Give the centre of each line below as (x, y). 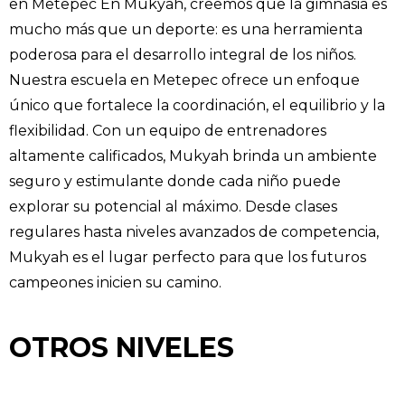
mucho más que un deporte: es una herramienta (186, 29)
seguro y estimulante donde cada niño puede (175, 181)
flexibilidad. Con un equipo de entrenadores (168, 131)
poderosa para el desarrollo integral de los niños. (183, 55)
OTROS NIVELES (122, 348)
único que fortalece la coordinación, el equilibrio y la (197, 105)
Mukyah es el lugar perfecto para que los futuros (188, 257)
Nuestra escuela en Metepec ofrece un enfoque (184, 80)
